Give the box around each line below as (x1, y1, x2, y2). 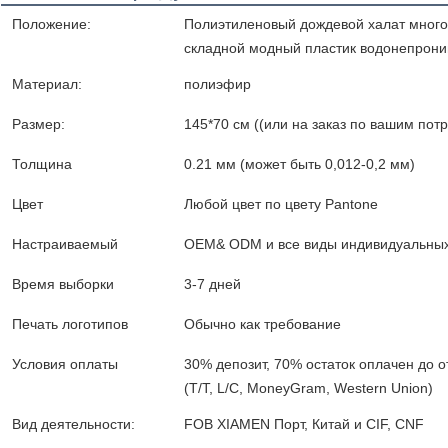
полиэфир (184, 76, 251, 93)
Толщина (12, 156, 72, 173)
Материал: (12, 76, 82, 93)
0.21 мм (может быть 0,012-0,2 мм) (184, 156, 415, 173)
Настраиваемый (12, 236, 118, 253)
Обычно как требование (184, 316, 341, 333)
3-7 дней (184, 276, 241, 293)
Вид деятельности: (12, 416, 135, 433)
